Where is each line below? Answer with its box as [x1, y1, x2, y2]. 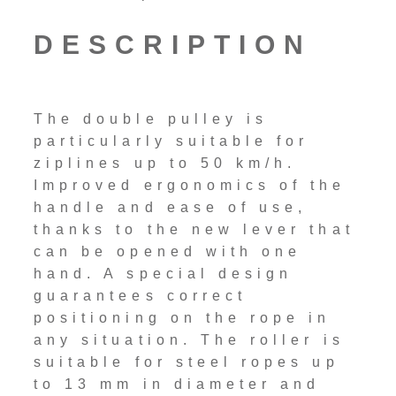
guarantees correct [34, 288, 247, 304]
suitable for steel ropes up [34, 354, 339, 370]
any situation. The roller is [34, 332, 345, 348]
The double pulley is [34, 111, 269, 127]
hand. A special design [34, 266, 293, 282]
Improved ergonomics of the [34, 178, 346, 194]
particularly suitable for [34, 133, 309, 149]
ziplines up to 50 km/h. [34, 156, 297, 171]
